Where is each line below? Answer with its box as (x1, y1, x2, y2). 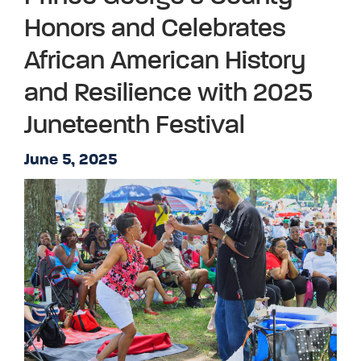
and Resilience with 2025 (24, 81, 313, 106)
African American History (24, 48, 305, 74)
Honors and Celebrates (24, 16, 286, 42)
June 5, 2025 (24, 152, 117, 168)
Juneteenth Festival (24, 113, 245, 139)
